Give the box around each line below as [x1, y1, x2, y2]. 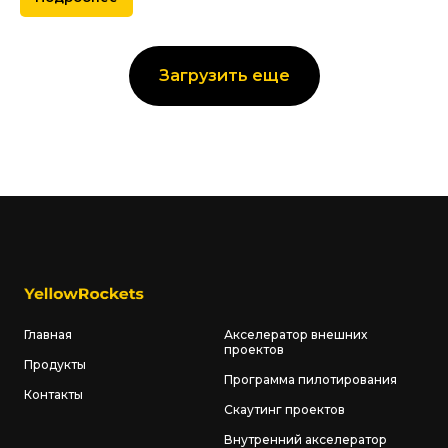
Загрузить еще [158, 66, 290, 86]
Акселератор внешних [224, 327, 367, 343]
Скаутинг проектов [224, 402, 345, 418]
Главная [24, 327, 72, 343]
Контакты [24, 387, 83, 403]
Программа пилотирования [224, 372, 397, 388]
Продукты [24, 357, 86, 373]
